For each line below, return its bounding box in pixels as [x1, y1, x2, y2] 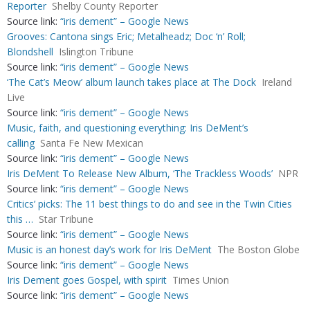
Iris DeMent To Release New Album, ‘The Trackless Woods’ [7, 167, 273, 180]
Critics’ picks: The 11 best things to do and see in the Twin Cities [7, 197, 292, 210]
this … [7, 212, 33, 226]
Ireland [262, 75, 292, 89]
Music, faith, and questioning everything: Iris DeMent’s [7, 121, 248, 134]
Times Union [172, 273, 229, 286]
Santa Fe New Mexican [40, 136, 143, 149]
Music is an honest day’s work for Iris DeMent [7, 243, 212, 256]
